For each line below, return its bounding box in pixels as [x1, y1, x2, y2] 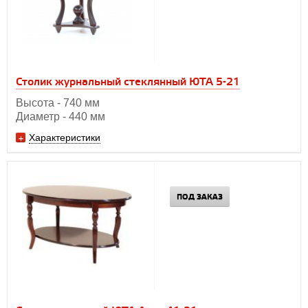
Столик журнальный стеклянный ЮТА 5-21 [16, 75, 240, 89]
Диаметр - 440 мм [16, 110, 105, 122]
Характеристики [29, 131, 100, 143]
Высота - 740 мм [16, 96, 100, 109]
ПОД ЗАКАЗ [177, 192, 223, 202]
